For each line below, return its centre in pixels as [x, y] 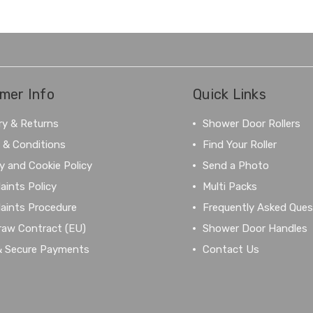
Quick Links [230, 94]
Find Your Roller [240, 144]
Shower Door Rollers [252, 123]
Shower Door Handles [255, 228]
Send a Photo [236, 165]
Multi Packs [230, 186]
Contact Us [231, 249]
